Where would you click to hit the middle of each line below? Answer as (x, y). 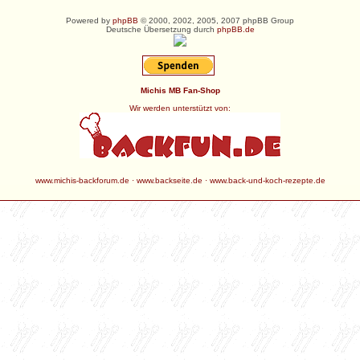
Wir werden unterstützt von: (180, 108)
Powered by (89, 20)
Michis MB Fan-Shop (180, 90)
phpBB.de (235, 29)
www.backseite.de (169, 180)
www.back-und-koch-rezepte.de (267, 180)
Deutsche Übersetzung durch (161, 29)
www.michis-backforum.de (82, 180)
